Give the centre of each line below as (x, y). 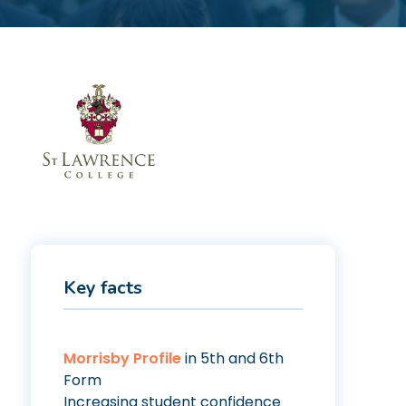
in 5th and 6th (232, 358)
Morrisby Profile (122, 358)
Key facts (103, 288)
